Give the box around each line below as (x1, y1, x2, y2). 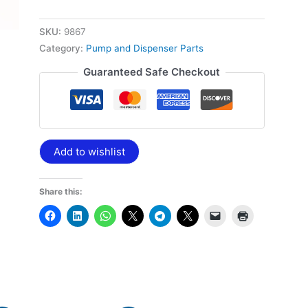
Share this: (38, 186, 82, 197)
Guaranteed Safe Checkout (83, 65, 221, 79)
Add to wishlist (53, 144, 125, 158)
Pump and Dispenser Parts (85, 43, 203, 54)
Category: (38, 43, 86, 54)
